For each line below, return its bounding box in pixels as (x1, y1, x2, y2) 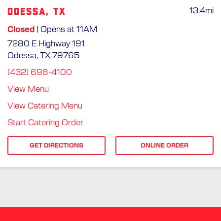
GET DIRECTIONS (30, 142, 83, 148)
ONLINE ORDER (141, 142, 188, 148)
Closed (7, 25, 35, 34)
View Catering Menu (7, 102, 82, 110)
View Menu (7, 85, 49, 93)
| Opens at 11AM (35, 25, 97, 34)
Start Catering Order (7, 118, 83, 127)
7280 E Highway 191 (7, 39, 85, 48)
